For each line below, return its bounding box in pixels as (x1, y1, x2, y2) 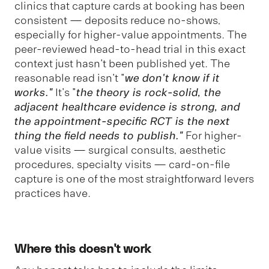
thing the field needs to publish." (14, 128, 183, 142)
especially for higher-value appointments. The (14, 28, 247, 41)
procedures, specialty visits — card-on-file (14, 157, 230, 171)
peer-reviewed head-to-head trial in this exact (14, 42, 246, 56)
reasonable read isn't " (14, 71, 125, 85)
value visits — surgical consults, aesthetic (14, 143, 226, 157)
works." (14, 85, 53, 99)
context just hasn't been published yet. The (14, 56, 230, 70)
